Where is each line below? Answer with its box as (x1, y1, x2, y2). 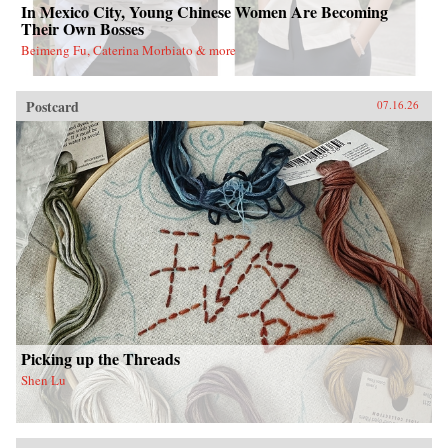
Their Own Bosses (21, 16, 144, 40)
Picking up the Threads (21, 346, 180, 370)
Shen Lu (21, 370, 66, 389)
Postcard (26, 95, 79, 117)
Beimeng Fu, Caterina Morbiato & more (21, 40, 236, 59)
